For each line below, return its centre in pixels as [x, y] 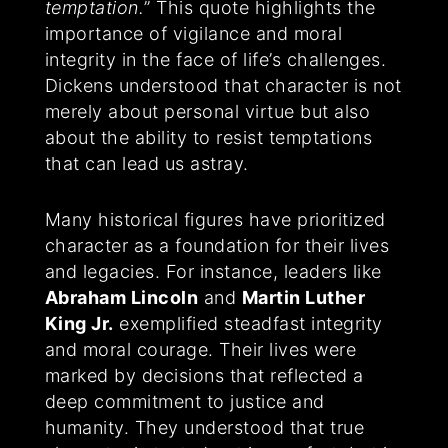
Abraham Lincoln [121, 298]
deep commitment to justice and [184, 402]
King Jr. [79, 324]
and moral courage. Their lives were [200, 350]
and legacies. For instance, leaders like [213, 272]
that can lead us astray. [146, 164]
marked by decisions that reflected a [204, 376]
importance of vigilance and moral [193, 34]
